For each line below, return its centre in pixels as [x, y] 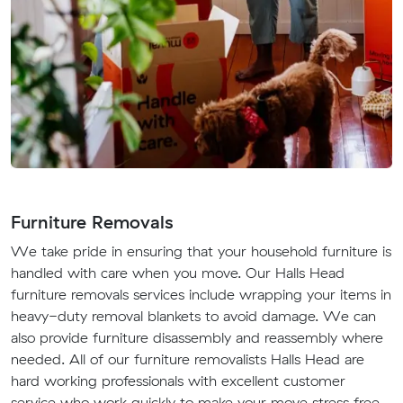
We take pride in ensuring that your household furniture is [201, 251]
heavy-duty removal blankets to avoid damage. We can [193, 316]
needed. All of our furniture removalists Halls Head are [188, 359]
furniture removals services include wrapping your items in [201, 295]
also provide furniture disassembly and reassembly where [197, 338]
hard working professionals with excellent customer [178, 381]
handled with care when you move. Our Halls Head [178, 273]
